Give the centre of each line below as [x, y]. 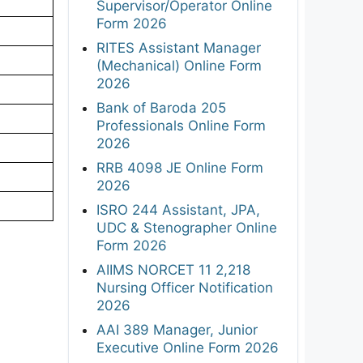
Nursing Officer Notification [185, 287]
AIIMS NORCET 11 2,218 [173, 269]
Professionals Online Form [181, 125]
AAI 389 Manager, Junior [177, 329]
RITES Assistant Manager [179, 47]
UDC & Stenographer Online [187, 227]
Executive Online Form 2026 [188, 347]
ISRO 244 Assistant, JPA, [178, 209]
